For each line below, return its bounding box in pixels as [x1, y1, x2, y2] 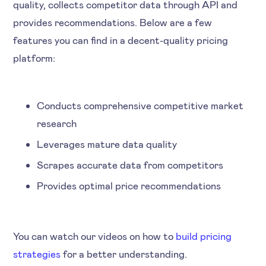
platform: [13, 51, 61, 64]
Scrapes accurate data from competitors [37, 158, 229, 170]
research [37, 116, 82, 129]
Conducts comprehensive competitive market [37, 99, 244, 111]
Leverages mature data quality [37, 137, 182, 150]
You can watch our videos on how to [13, 229, 176, 242]
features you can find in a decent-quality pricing [13, 33, 229, 46]
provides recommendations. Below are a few [13, 15, 213, 28]
